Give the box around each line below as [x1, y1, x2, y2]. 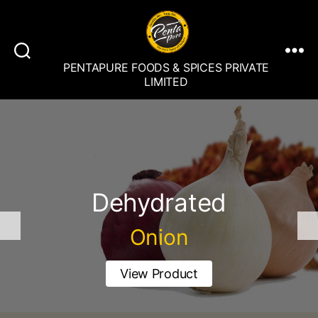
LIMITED [144, 75, 188, 89]
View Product [120, 253, 198, 268]
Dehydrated [91, 174, 227, 204]
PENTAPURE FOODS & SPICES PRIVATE [62, 60, 270, 75]
